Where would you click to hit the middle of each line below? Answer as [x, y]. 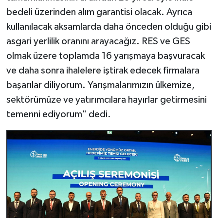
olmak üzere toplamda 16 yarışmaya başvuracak [105, 56]
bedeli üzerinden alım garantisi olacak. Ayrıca [99, 12]
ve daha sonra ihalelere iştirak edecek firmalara [103, 70]
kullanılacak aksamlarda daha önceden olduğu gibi [109, 27]
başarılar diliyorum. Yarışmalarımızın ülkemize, [100, 85]
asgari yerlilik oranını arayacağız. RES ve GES [98, 41]
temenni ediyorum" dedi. [58, 114]
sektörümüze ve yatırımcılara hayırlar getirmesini [106, 100]
